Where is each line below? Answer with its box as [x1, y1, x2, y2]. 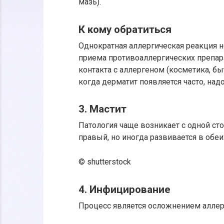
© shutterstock [78, 157, 131, 167]
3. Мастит [78, 103, 126, 115]
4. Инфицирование [78, 183, 170, 195]
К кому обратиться [78, 23, 171, 35]
